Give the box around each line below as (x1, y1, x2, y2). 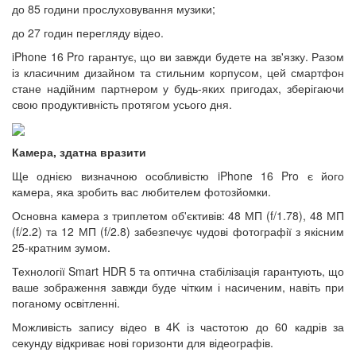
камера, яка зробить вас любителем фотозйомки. (12, 183, 271, 199)
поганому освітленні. (12, 294, 120, 311)
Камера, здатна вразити (12, 143, 146, 160)
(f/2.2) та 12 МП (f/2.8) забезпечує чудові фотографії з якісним (12, 222, 344, 239)
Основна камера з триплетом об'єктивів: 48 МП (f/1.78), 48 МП (12, 207, 344, 223)
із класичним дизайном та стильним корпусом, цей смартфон (12, 64, 344, 80)
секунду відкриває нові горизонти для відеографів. (12, 334, 273, 350)
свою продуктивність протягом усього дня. (12, 95, 232, 112)
